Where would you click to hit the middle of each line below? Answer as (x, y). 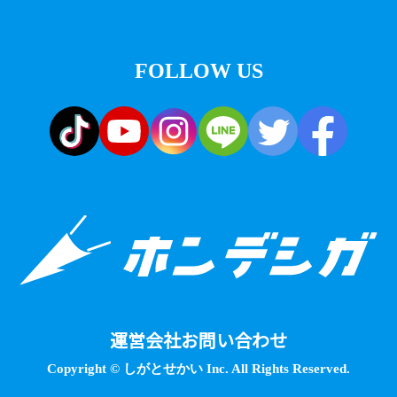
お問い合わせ (234, 339)
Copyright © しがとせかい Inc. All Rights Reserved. (198, 368)
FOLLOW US (198, 71)
